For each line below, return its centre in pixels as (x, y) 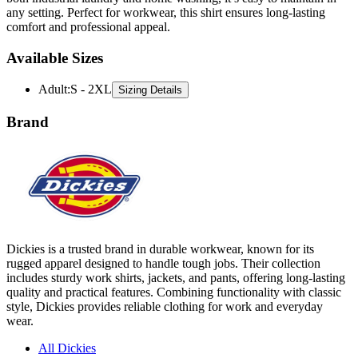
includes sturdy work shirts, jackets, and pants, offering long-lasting (176, 250)
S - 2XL (91, 62)
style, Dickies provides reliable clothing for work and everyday (165, 279)
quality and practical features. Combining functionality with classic (174, 265)
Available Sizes (55, 30)
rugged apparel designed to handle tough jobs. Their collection (163, 236)
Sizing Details (150, 63)
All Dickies (67, 320)
